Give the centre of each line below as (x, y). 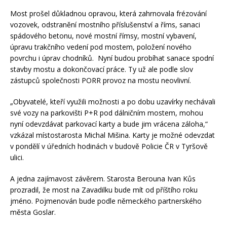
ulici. (17, 158)
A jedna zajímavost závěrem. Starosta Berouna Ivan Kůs (103, 179)
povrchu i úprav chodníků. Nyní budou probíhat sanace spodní (112, 58)
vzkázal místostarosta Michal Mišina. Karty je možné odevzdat (112, 135)
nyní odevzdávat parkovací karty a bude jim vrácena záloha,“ (109, 124)
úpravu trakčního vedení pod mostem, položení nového (101, 47)
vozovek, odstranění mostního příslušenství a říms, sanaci (105, 25)
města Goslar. (33, 212)
